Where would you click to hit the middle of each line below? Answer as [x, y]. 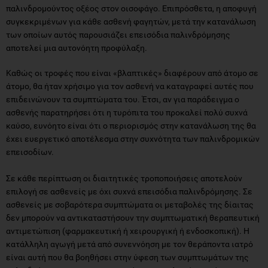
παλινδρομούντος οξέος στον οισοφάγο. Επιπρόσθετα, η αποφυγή [131, 8]
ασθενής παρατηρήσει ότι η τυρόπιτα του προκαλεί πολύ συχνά [127, 112]
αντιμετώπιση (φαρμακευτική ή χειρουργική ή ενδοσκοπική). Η [128, 231]
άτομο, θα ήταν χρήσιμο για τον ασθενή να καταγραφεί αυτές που [130, 86]
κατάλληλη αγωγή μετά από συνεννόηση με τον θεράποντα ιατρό [130, 244]
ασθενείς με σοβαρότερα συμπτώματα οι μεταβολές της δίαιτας [130, 204]
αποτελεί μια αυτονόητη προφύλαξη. [77, 48]
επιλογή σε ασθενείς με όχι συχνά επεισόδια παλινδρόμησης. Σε [129, 191]
